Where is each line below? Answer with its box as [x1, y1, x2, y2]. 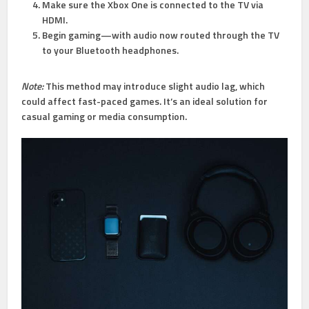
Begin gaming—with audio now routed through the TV [42, 28, 280, 42]
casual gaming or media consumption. [21, 109, 188, 123]
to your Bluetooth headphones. [42, 43, 179, 57]
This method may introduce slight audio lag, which [43, 79, 266, 93]
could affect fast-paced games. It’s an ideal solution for [21, 94, 268, 108]
